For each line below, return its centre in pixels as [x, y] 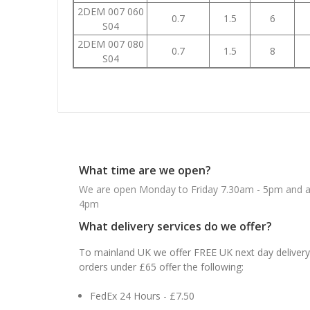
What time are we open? [145, 170]
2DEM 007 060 [110, 11]
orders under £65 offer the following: [161, 266]
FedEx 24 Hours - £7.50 [143, 295]
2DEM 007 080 [110, 44]
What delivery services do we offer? [175, 226]
